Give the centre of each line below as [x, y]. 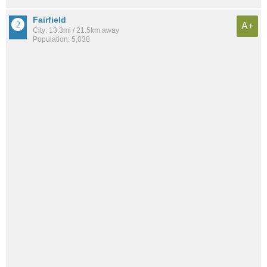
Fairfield [49, 19]
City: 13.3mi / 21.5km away [76, 30]
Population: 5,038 [61, 39]
